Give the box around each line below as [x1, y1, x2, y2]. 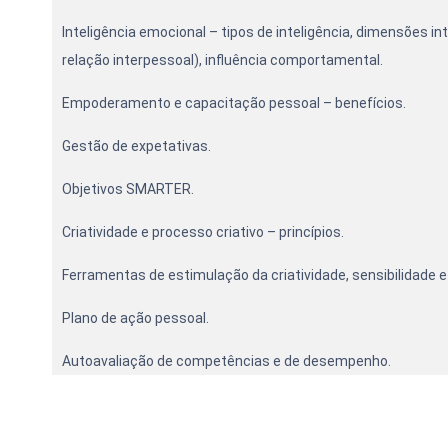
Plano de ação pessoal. [62, 310, 209, 326]
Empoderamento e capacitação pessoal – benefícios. [62, 95, 406, 111]
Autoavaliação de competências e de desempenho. [62, 353, 391, 369]
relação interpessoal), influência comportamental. [62, 52, 383, 68]
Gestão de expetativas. [62, 138, 211, 154]
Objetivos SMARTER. [62, 181, 194, 197]
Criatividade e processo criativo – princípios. [62, 224, 344, 240]
